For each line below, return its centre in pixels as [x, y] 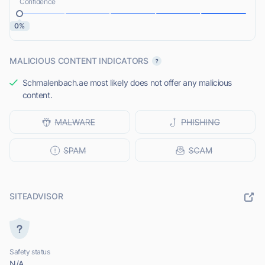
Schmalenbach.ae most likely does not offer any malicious [127, 83]
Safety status [30, 252]
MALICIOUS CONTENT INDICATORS [79, 61]
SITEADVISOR [36, 196]
